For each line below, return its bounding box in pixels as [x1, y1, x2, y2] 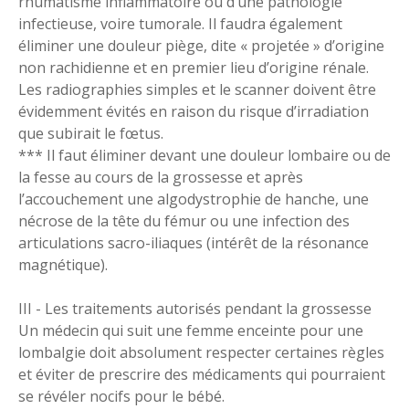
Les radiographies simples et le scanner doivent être [18, 79, 376, 100]
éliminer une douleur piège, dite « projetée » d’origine [18, 36, 384, 56]
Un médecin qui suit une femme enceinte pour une [18, 320, 363, 341]
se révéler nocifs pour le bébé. [18, 386, 225, 406]
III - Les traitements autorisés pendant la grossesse [18, 299, 372, 319]
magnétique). [18, 255, 108, 275]
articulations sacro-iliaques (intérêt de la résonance [18, 233, 369, 253]
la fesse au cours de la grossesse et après [18, 167, 303, 187]
